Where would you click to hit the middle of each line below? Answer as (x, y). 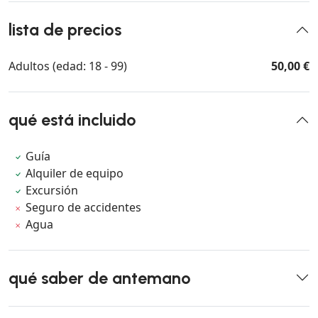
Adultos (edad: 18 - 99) (68, 66)
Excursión (52, 190)
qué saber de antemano (100, 278)
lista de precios (65, 29)
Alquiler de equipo (75, 173)
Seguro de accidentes (84, 207)
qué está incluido (72, 120)
